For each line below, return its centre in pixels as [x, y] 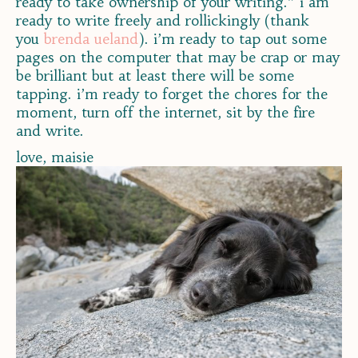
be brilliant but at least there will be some [155, 76]
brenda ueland [91, 39]
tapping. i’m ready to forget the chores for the [172, 94]
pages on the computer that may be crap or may [178, 58]
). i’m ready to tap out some [233, 39]
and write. [50, 131]
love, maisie [55, 157]
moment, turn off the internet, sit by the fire [165, 113]
